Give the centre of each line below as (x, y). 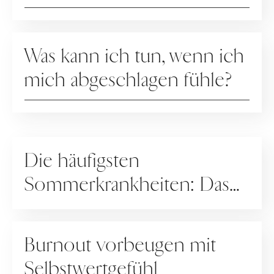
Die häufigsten (82, 161)
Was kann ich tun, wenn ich (135, 56)
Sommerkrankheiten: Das (127, 185)
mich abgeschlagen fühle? (128, 80)
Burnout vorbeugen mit (120, 245)
